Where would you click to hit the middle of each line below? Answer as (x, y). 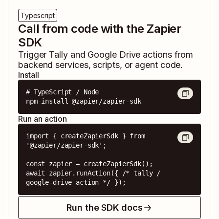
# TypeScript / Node (63, 92)
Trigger (34, 55)
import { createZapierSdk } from (86, 136)
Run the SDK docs (105, 208)
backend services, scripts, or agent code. (101, 65)
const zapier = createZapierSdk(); (89, 164)
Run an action (43, 119)
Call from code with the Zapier (100, 29)
